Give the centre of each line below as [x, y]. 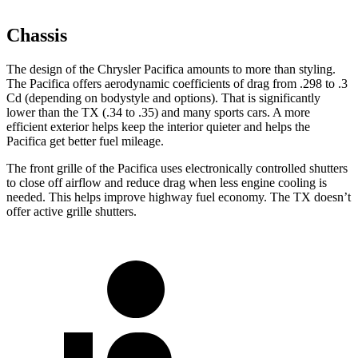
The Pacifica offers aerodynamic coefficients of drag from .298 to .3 [177, 84]
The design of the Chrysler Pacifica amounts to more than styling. [171, 70]
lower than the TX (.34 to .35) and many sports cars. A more [158, 113]
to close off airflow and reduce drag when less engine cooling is [167, 183]
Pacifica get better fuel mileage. [85, 141]
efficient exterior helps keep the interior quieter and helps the [158, 127]
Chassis [37, 36]
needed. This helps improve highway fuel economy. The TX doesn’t [179, 197]
